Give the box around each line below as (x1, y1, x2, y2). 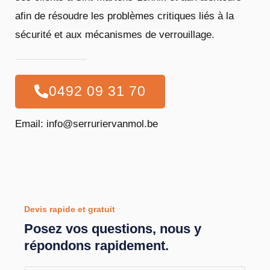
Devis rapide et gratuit (24, 204, 115, 214)
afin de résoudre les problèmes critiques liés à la (15, 10, 234, 22)
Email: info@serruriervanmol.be (15, 118, 158, 130)
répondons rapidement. (24, 237, 169, 253)
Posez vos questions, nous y (24, 221, 201, 236)
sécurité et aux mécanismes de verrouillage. (15, 29, 215, 41)
